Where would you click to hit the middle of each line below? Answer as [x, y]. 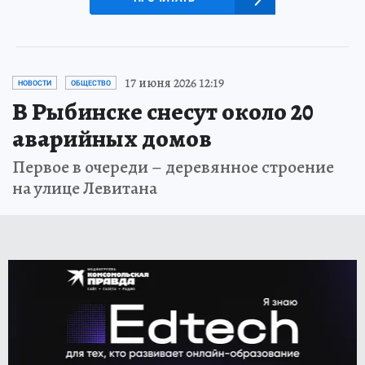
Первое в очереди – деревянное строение [173, 167]
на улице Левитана [85, 188]
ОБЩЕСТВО [91, 83]
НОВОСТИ [35, 83]
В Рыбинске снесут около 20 [163, 111]
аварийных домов [112, 138]
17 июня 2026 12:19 [174, 83]
